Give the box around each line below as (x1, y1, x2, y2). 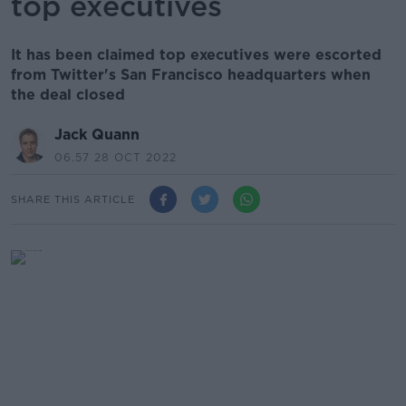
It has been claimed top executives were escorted (11, 46, 382, 63)
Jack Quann (54, 126, 140, 143)
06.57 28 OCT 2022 (54, 150, 177, 164)
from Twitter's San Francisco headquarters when (11, 66, 371, 83)
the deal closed (11, 86, 125, 103)
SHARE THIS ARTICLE (11, 192, 135, 206)
